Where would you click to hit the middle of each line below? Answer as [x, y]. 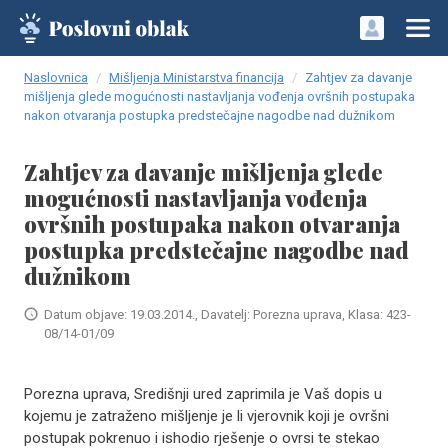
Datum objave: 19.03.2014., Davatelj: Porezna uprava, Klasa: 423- [227, 314]
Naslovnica [56, 77]
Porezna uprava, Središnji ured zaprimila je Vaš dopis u [203, 394]
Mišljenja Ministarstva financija [196, 77]
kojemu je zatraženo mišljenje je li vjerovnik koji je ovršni [206, 416]
